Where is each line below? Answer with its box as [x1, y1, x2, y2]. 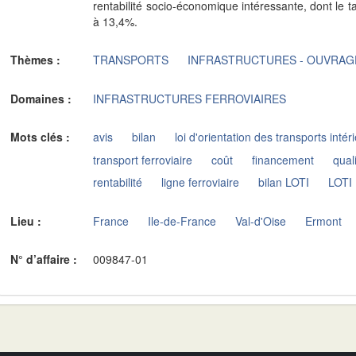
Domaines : [10, 90, 75, 106]
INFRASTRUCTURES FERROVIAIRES [93, 90, 287, 106]
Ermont [305, 212, 342, 229]
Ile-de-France [148, 212, 217, 229]
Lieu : [10, 212, 44, 229]
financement [252, 151, 315, 168]
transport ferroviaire [93, 151, 193, 168]
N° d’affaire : [10, 251, 80, 267]
